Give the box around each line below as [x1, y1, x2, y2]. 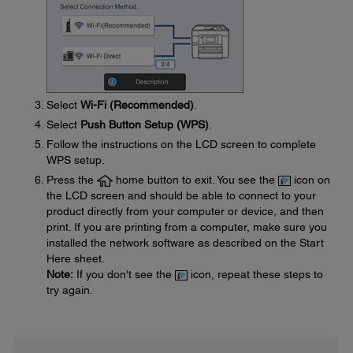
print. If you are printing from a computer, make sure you [46, 221, 327, 233]
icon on [291, 173, 330, 186]
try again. [46, 284, 93, 296]
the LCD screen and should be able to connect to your [46, 189, 316, 202]
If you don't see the [73, 268, 175, 281]
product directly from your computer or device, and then [46, 205, 324, 217]
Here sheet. [46, 252, 105, 265]
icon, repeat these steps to [188, 268, 323, 281]
